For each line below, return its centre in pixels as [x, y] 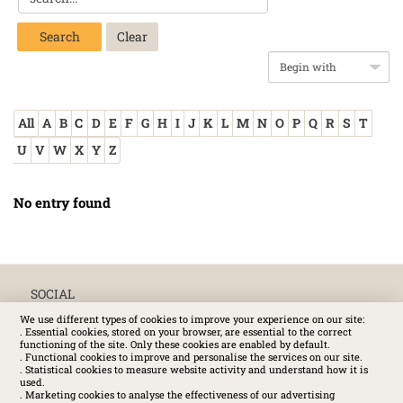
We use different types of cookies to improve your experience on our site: [192, 318]
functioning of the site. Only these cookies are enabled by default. [175, 344]
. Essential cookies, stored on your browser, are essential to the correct [185, 331]
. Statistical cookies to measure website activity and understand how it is [193, 369]
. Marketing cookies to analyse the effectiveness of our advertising [177, 394]
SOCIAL [53, 293]
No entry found [62, 202]
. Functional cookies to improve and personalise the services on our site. [191, 356]
